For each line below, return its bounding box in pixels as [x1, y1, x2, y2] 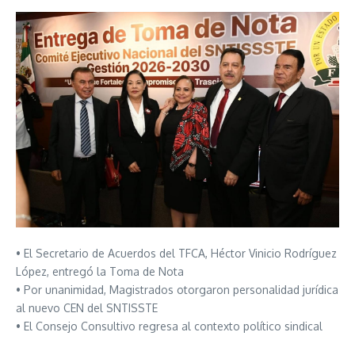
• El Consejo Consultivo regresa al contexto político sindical [16, 319, 323, 333]
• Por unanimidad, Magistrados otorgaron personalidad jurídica [16, 282, 338, 296]
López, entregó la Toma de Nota [16, 264, 184, 278]
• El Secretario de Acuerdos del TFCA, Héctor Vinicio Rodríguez [16, 246, 337, 260]
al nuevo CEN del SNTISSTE [16, 300, 158, 315]
